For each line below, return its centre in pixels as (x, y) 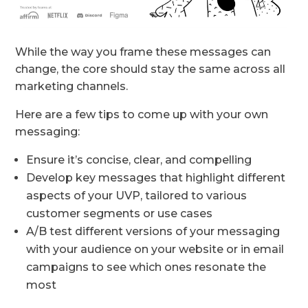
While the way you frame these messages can (143, 52)
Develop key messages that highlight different (156, 178)
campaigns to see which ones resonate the (146, 267)
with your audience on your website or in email (155, 250)
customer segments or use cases (120, 214)
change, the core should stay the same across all (151, 69)
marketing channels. (72, 87)
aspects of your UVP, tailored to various (137, 196)
